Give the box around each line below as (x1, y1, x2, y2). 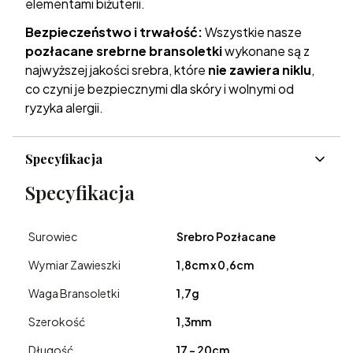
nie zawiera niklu (208, 61, 311, 79)
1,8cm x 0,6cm (176, 258, 254, 273)
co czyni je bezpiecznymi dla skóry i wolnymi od (25, 80, 294, 98)
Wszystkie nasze (203, 24, 302, 41)
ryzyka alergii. (25, 99, 103, 117)
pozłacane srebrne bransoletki (25, 43, 222, 60)
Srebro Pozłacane (176, 229, 276, 244)
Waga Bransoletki (28, 286, 120, 301)
